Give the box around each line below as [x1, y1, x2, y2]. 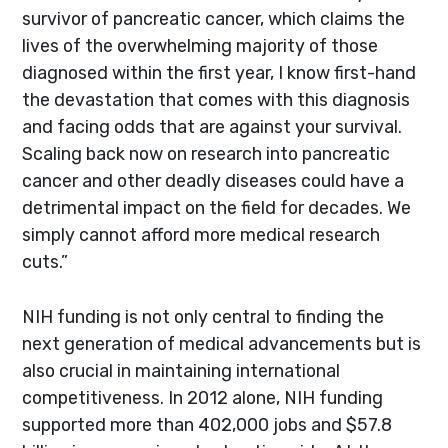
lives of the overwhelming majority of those [22, 34, 379, 56]
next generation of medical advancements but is [22, 332, 422, 354]
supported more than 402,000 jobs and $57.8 [22, 413, 393, 435]
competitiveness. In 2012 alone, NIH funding [22, 386, 384, 408]
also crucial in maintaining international [22, 359, 341, 381]
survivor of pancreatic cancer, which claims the [22, 7, 406, 29]
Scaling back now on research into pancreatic [22, 142, 391, 164]
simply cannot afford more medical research [22, 223, 381, 245]
